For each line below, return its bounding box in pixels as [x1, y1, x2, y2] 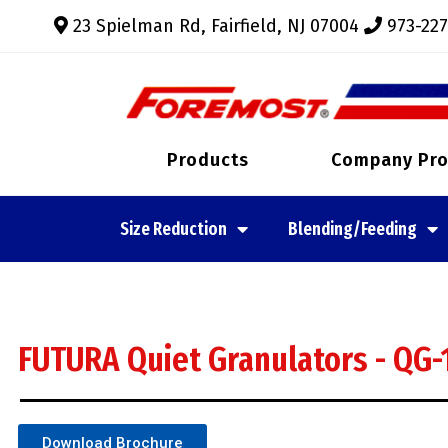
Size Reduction [120, 218, 227, 240]
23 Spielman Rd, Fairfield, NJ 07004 [68, 15, 364, 37]
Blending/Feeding [288, 218, 417, 240]
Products [166, 149, 249, 171]
